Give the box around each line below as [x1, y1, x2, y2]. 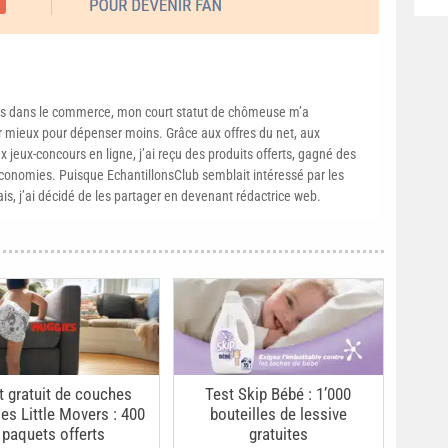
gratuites [248, 424, 308, 445]
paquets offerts [2, 424, 106, 445]
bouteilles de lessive [209, 404, 347, 425]
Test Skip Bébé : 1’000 [205, 384, 352, 405]
